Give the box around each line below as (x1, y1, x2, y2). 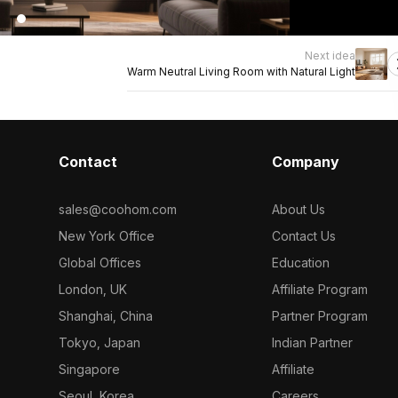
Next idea (305, 49, 355, 62)
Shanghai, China (58, 308, 153, 323)
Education (272, 255, 330, 270)
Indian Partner (272, 335, 354, 350)
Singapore (58, 362, 120, 377)
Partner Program (272, 308, 369, 323)
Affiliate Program (272, 282, 369, 297)
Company (272, 153, 340, 171)
